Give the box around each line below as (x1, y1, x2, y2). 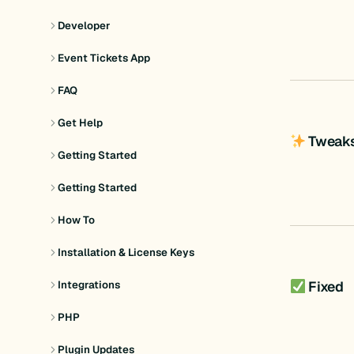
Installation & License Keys (58, 245, 195, 259)
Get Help (58, 116, 104, 130)
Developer (58, 19, 111, 33)
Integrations (58, 277, 121, 292)
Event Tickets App (58, 51, 151, 66)
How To (58, 213, 96, 228)
